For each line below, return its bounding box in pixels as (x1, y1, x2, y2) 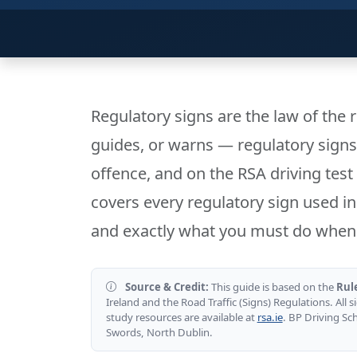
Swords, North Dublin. (105, 324, 213, 339)
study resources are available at (105, 309, 257, 324)
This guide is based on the (208, 279, 336, 294)
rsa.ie (257, 309, 283, 324)
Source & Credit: (124, 279, 209, 294)
